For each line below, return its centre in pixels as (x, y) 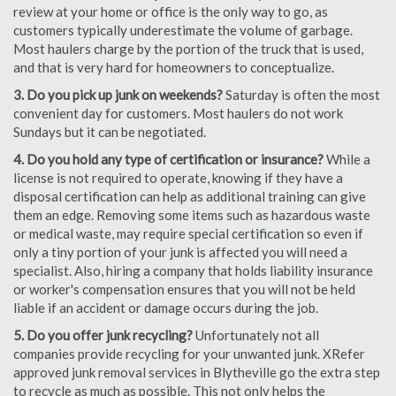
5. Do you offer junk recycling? (103, 335)
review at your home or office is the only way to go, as (171, 11)
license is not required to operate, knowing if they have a (178, 178)
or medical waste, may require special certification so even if (188, 233)
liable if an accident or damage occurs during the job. (166, 308)
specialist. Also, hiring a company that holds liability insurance (193, 270)
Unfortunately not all (256, 335)
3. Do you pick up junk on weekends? (119, 95)
